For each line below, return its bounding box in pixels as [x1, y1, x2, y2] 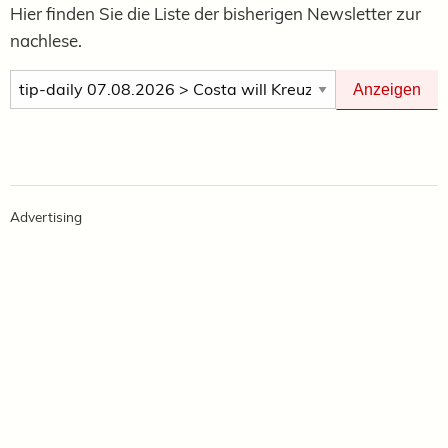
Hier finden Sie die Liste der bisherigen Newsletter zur [10, 2, 421, 24]
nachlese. [10, 29, 82, 51]
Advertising [10, 207, 82, 225]
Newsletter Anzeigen [10, 72, 145, 91]
